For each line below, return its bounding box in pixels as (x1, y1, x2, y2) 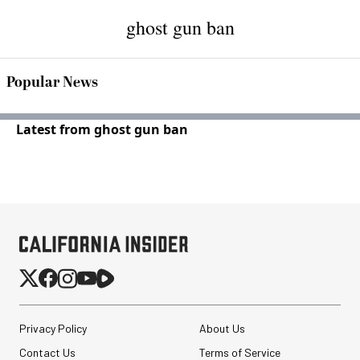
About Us (198, 321, 245, 335)
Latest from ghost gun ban (16, 121, 188, 138)
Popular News (6, 72, 98, 93)
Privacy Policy (19, 321, 87, 335)
